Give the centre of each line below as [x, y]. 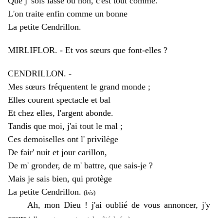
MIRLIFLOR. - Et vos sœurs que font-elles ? [88, 50]
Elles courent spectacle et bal [59, 100]
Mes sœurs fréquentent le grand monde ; [79, 87]
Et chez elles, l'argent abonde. [61, 113]
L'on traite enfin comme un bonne [69, 14]
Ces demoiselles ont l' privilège [63, 139]
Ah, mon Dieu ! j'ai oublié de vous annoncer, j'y [109, 205]
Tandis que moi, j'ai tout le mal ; [65, 126]
